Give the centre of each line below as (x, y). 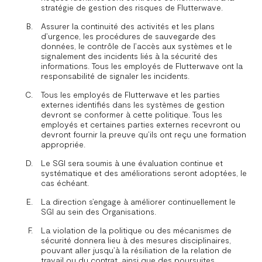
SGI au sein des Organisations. (99, 212)
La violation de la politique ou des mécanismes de (136, 230)
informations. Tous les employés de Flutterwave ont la (142, 66)
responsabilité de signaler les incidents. (115, 76)
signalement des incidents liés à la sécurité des (129, 56)
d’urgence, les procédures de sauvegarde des (128, 36)
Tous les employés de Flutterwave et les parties (130, 95)
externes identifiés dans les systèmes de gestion (133, 105)
